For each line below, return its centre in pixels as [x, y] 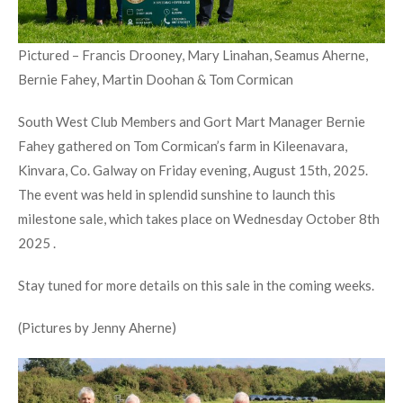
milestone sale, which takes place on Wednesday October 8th [199, 218]
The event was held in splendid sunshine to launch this [177, 194]
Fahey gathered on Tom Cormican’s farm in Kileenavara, [183, 145]
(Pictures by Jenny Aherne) [97, 327]
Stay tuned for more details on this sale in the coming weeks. [196, 285]
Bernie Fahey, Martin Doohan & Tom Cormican [156, 79]
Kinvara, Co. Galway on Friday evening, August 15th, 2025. [193, 170]
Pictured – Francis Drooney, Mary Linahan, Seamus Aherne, [193, 54]
